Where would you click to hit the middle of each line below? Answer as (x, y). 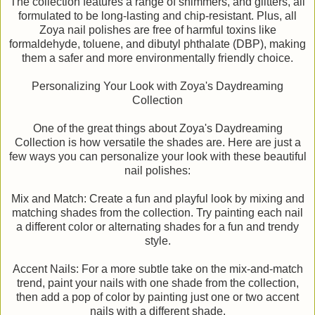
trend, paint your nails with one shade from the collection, (157, 283)
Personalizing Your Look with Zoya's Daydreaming (157, 86)
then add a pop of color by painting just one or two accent (157, 297)
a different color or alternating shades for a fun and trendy (157, 226)
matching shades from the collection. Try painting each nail (157, 212)
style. (157, 240)
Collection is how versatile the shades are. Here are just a (157, 142)
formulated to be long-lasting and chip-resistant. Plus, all (157, 15)
